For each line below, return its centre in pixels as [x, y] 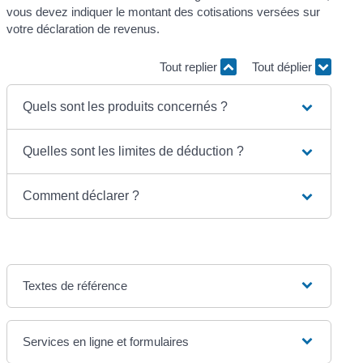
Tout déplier [283, 67]
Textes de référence [75, 285]
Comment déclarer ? [81, 195]
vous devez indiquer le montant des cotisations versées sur [164, 11]
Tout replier [190, 67]
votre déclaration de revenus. [83, 28]
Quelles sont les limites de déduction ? [134, 151]
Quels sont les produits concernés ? [126, 106]
